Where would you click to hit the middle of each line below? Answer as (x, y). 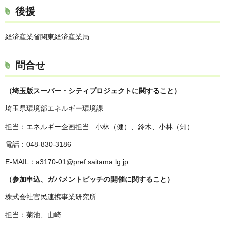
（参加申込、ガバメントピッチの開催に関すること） (89, 180)
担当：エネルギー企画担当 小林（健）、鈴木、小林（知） (99, 126)
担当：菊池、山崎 (33, 215)
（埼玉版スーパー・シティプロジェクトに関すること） (93, 91)
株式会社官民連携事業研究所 (51, 197)
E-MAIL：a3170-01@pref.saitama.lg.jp (67, 162)
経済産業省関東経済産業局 (47, 37)
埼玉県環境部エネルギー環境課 (54, 109)
